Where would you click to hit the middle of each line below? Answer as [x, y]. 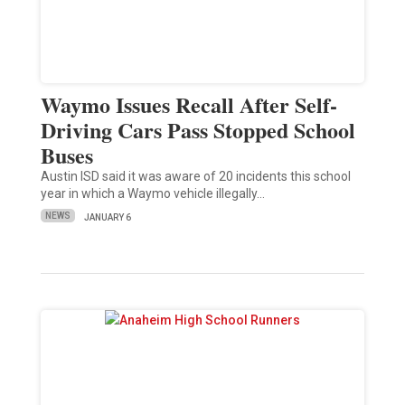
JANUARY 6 [107, 217]
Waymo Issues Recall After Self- [188, 104]
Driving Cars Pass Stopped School [198, 129]
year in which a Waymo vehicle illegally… [152, 193]
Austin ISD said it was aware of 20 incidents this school [195, 176]
